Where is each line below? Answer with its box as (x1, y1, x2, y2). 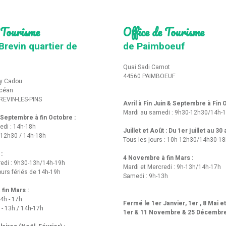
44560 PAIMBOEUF (123, 71, 176, 81)
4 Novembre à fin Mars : (123, 153, 195, 162)
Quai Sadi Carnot (123, 62, 173, 72)
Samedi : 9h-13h (123, 171, 168, 181)
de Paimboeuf (123, 39, 185, 53)
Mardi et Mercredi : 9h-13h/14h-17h (123, 162, 221, 172)
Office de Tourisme (123, 22, 204, 41)
